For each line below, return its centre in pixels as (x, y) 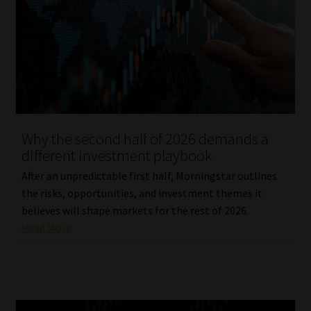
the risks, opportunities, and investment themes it (142, 193)
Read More (46, 227)
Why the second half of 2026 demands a (145, 139)
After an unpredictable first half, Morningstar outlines (149, 175)
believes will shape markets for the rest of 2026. (135, 210)
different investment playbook (116, 156)
